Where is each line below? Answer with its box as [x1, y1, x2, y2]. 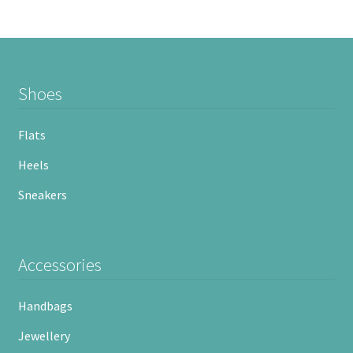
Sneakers [17, 187, 67, 203]
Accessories [17, 253, 102, 276]
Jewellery [17, 328, 70, 344]
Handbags [17, 298, 72, 314]
